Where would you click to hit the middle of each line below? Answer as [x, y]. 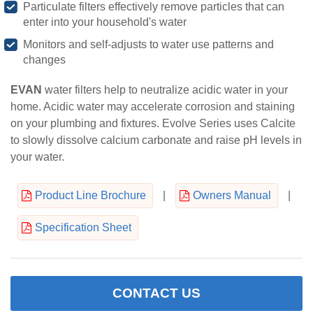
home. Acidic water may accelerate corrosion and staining [153, 106]
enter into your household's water [105, 22]
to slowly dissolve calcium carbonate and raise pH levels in [156, 140]
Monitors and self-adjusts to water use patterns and [148, 44]
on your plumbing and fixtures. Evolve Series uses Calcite [153, 123]
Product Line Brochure [90, 195]
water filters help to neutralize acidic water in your [165, 89]
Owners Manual [232, 195]
